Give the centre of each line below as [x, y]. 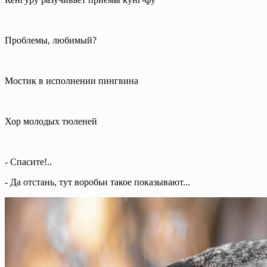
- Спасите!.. [28, 162]
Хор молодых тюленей [51, 121]
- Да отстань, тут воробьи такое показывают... [97, 182]
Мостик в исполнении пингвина [72, 80]
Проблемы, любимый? [51, 40]
